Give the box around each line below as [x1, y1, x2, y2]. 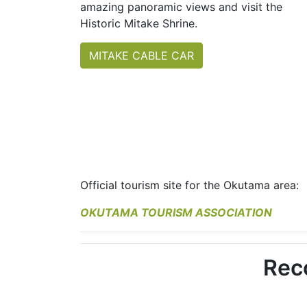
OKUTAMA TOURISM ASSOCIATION [80, 206, 272, 220]
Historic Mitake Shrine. [80, 16, 197, 31]
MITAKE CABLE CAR [89, 49, 194, 63]
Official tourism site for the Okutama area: [80, 178, 299, 193]
